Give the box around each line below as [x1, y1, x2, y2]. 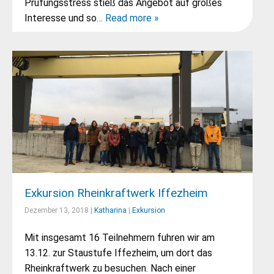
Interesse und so [24, 12, 97, 24]
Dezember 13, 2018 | [24, 206, 94, 215]
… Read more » [97, 12, 159, 24]
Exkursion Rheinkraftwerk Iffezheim [24, 186, 208, 200]
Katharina [94, 206, 127, 215]
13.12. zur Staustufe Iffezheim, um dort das [24, 247, 212, 259]
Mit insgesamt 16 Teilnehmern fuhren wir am [24, 232, 215, 243]
